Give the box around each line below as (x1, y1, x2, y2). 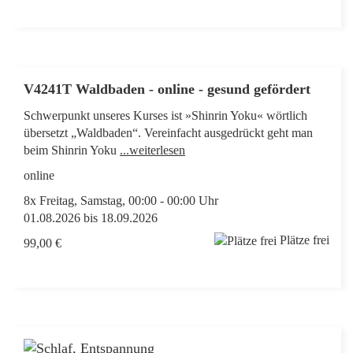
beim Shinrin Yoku (24, 143, 120, 157)
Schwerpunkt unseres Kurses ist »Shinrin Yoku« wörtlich (24, 109, 307, 122)
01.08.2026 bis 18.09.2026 (24, 211, 158, 225)
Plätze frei (280, 233, 329, 247)
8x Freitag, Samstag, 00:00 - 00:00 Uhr (24, 194, 218, 207)
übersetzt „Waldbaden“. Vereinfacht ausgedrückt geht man (24, 126, 313, 139)
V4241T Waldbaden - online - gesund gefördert (24, 81, 314, 97)
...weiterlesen (120, 143, 185, 157)
